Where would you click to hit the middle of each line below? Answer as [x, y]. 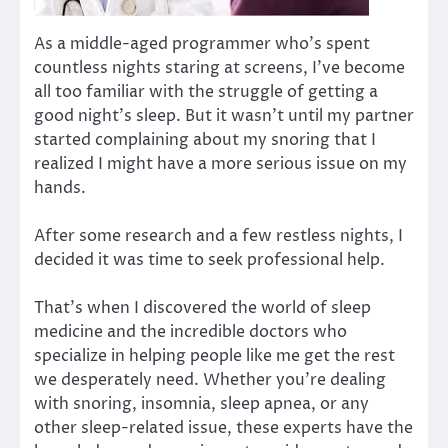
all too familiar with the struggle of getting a [206, 92]
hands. [62, 188]
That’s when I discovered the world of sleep [202, 308]
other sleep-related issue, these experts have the [223, 428]
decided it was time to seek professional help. [209, 260]
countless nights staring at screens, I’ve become [219, 68]
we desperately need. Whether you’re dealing [210, 380]
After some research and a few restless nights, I [218, 236]
